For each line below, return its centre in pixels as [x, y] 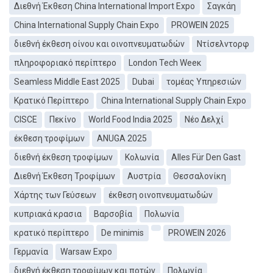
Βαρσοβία [113, 214]
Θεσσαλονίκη [200, 176]
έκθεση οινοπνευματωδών [161, 195]
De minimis [122, 233]
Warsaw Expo [86, 252]
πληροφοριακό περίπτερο [65, 63]
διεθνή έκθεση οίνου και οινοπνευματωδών [99, 44]
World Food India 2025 [130, 120]
